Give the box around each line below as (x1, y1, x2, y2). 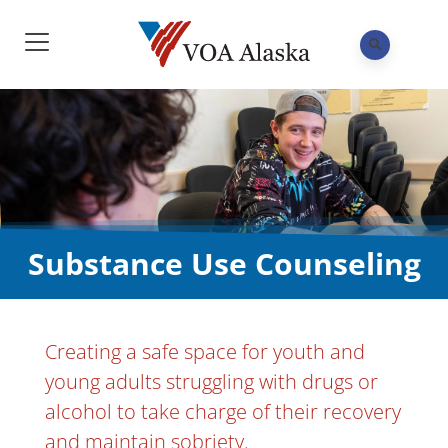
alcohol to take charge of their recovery (45, 397, 401, 425)
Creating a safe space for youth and (45, 337, 365, 365)
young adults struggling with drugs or (45, 367, 378, 395)
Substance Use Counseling (27, 242, 421, 284)
